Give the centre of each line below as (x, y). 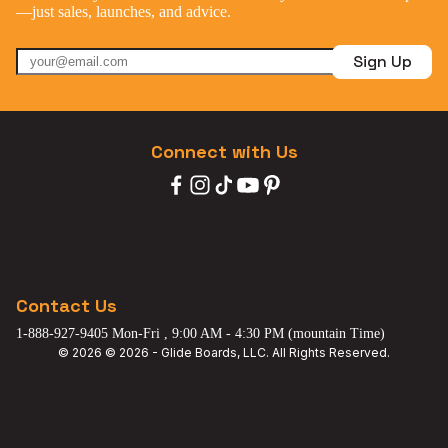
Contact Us (66, 305)
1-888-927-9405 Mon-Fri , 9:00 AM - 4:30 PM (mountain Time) (200, 332)
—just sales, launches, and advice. (123, 11)
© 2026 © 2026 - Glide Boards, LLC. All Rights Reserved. (224, 352)
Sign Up (382, 61)
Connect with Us (224, 151)
